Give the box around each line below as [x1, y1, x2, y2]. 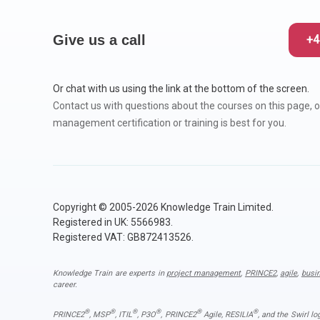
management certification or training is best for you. [52, 116, 286, 129]
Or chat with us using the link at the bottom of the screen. [52, 82, 309, 94]
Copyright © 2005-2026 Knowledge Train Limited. [52, 201, 274, 213]
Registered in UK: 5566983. [52, 216, 173, 228]
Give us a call [52, 31, 146, 48]
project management [166, 268, 241, 278]
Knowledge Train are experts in [52, 268, 167, 278]
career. [52, 279, 77, 289]
